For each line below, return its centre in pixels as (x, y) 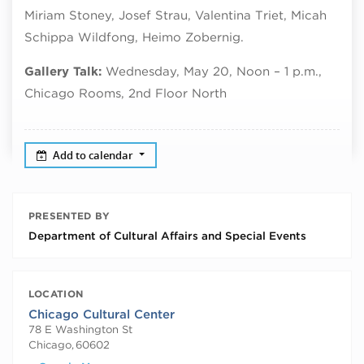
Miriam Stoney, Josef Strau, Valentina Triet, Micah (175, 15)
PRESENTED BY (69, 215)
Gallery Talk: (65, 71)
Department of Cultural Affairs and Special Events (167, 236)
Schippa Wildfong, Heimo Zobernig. (134, 37)
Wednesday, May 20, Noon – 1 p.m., (214, 71)
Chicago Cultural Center (101, 315)
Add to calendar (95, 155)
